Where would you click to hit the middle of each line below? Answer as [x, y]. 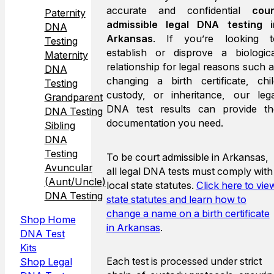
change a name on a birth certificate [188, 213]
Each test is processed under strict [184, 261]
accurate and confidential [179, 11]
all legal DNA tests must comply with [189, 171]
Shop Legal [46, 261]
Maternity [66, 55]
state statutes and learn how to [176, 199]
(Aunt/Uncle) [75, 181]
